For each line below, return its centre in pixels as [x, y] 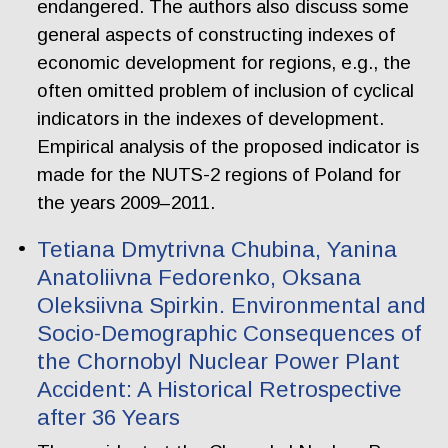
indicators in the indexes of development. [211, 119]
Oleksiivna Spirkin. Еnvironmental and [232, 305]
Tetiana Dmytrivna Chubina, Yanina [217, 249]
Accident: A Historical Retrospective [220, 389]
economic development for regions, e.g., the [224, 63]
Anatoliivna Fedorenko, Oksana [199, 277]
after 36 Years [109, 417]
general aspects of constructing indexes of [216, 35]
